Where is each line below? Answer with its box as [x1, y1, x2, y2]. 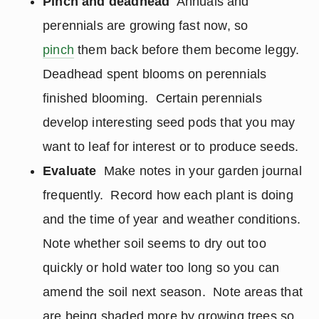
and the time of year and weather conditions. [43, 212, 305, 226]
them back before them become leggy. [73, 43, 303, 57]
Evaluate [43, 164, 97, 178]
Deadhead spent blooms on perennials [43, 67, 267, 81]
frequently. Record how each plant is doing [43, 188, 293, 202]
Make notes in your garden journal [96, 164, 302, 178]
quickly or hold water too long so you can [43, 261, 280, 275]
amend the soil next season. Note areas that [43, 285, 303, 299]
